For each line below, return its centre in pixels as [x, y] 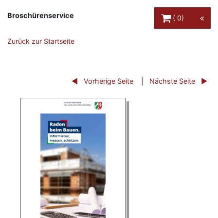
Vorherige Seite [108, 81]
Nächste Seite [172, 81]
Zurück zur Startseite [41, 41]
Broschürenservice [41, 15]
